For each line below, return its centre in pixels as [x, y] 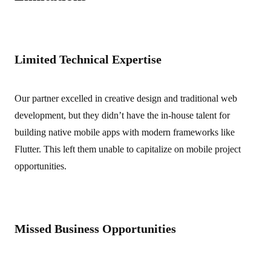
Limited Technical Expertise [88, 59]
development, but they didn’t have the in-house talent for [122, 115]
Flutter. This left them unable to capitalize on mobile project [128, 149]
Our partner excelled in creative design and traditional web [126, 98]
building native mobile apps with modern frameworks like [125, 132]
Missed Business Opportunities [95, 229]
